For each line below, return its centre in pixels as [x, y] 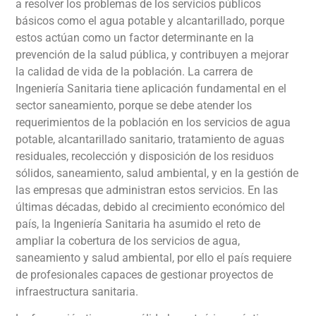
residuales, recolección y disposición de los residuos [145, 156]
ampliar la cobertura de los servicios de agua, [128, 241]
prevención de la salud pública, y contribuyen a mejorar [152, 54]
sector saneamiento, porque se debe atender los [134, 105]
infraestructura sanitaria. [77, 291]
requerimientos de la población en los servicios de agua [153, 122]
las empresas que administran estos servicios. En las [147, 190]
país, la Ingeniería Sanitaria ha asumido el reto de [138, 224]
